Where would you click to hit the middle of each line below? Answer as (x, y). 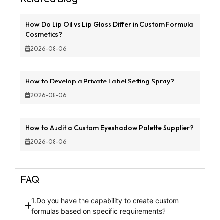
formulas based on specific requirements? (99, 211)
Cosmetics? (44, 34)
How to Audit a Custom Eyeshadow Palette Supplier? (109, 127)
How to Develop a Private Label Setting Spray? (100, 81)
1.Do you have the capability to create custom (105, 200)
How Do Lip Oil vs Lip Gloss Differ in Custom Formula (109, 24)
